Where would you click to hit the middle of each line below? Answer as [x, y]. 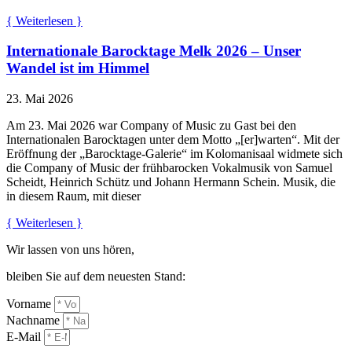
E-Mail [25, 336]
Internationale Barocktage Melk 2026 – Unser [154, 51]
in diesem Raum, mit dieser [73, 196]
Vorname [30, 303]
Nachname [35, 320]
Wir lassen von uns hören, [70, 249]
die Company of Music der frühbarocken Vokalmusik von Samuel [169, 167]
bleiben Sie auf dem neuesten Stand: [96, 276]
